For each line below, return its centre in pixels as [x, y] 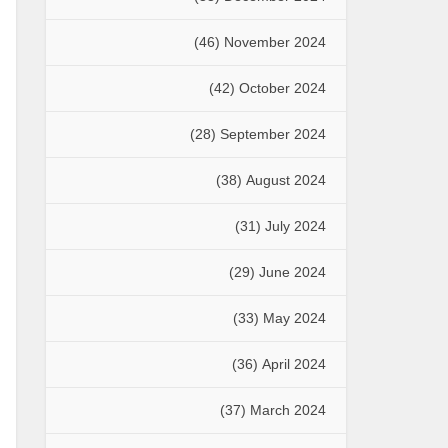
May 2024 [294, 317]
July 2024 [295, 225]
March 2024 [288, 409]
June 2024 [292, 271]
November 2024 [275, 41]
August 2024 [286, 179]
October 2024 [282, 87]
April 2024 [294, 363]
